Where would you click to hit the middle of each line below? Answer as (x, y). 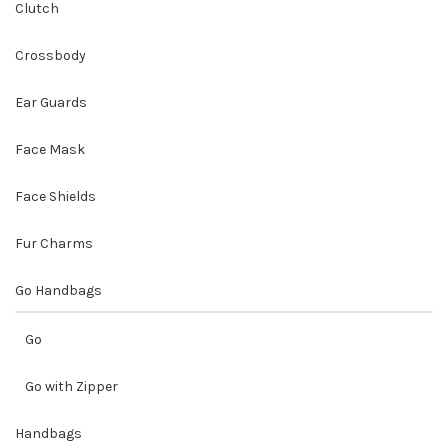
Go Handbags (58, 290)
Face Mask (50, 149)
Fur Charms (54, 243)
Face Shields (55, 196)
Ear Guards (51, 102)
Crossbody (50, 55)
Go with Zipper (71, 386)
